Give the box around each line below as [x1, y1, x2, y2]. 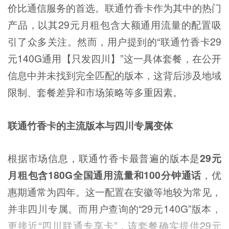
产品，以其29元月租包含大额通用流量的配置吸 [8, 17, 221, 32]
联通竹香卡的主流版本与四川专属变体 [8, 118, 173, 132]
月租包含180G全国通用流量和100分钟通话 [8, 167, 202, 182]
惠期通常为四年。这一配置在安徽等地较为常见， [8, 184, 221, 199]
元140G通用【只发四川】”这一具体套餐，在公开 [8, 51, 221, 66]
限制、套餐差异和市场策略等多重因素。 [8, 85, 182, 100]
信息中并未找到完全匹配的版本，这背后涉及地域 [8, 68, 221, 83]
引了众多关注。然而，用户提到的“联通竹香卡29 [8, 34, 221, 49]
